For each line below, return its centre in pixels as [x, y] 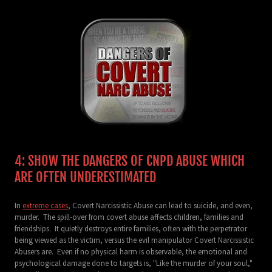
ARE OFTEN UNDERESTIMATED [85, 177]
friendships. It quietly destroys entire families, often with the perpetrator [131, 228]
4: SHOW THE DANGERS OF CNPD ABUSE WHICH [130, 160]
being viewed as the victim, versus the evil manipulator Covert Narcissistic [134, 240]
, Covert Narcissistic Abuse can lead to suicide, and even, [160, 205]
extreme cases [45, 205]
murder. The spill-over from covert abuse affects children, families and [129, 217]
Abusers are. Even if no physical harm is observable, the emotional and [131, 251]
